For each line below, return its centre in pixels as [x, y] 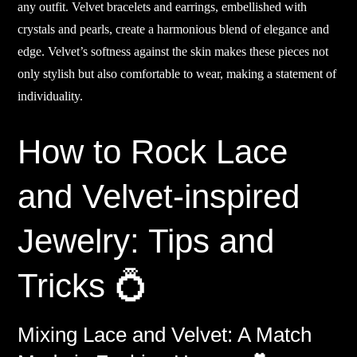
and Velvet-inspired [159, 197]
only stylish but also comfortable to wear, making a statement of [177, 74]
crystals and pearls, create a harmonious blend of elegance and [174, 29]
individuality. [51, 96]
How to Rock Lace [153, 152]
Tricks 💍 [83, 286]
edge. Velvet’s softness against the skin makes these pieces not [173, 52]
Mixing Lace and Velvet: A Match [165, 335]
